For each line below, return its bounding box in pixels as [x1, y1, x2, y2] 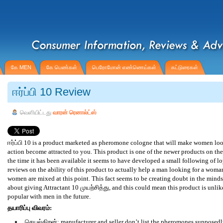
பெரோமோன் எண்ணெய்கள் [92, 64, 156, 70]
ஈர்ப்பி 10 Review [12, 86, 91, 98]
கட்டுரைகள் [171, 64, 198, 70]
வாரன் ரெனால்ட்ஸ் [53, 109, 97, 116]
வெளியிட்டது [20, 109, 53, 116]
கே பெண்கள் [46, 64, 77, 70]
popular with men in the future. [7, 193, 91, 200]
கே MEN [11, 64, 31, 70]
